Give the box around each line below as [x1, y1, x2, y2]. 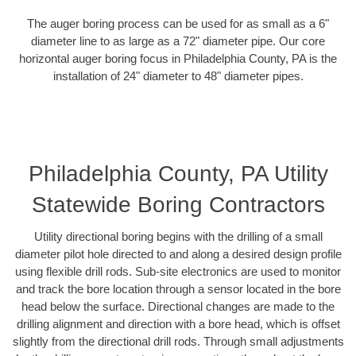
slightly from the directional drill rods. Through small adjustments [12, 335, 344, 349]
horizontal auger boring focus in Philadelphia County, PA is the [19, 51, 337, 65]
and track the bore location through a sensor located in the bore [15, 282, 341, 296]
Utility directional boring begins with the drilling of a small [33, 230, 323, 244]
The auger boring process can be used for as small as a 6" [27, 16, 329, 30]
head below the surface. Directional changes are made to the [21, 300, 335, 314]
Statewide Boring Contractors [31, 192, 325, 218]
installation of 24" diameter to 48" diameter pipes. [52, 68, 304, 83]
